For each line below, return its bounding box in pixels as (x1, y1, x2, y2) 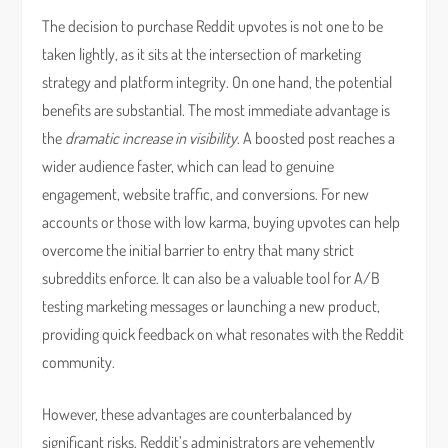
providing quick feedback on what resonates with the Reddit (42, 324, 405, 344)
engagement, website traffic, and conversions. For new (42, 184, 370, 204)
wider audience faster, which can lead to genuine (42, 156, 335, 176)
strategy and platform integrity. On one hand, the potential (42, 72, 393, 92)
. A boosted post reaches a (237, 128, 396, 148)
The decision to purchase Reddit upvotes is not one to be (42, 16, 384, 36)
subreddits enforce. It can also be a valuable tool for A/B (42, 268, 381, 288)
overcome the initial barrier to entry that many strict (42, 240, 355, 260)
